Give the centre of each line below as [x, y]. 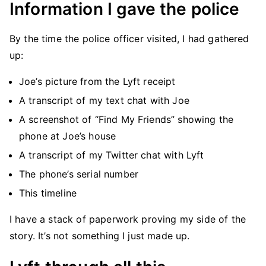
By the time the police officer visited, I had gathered [129, 39]
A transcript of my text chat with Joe [104, 100]
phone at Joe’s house [68, 136]
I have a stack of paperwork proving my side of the [128, 219]
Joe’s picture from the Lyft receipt [97, 81]
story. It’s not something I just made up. [100, 236]
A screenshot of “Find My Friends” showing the [126, 119]
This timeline [48, 193]
